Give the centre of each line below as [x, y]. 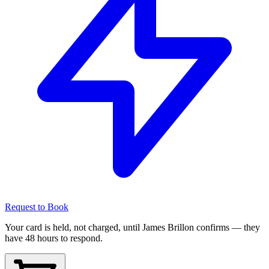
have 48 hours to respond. [54, 238]
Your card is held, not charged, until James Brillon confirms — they [132, 228]
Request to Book [37, 207]
